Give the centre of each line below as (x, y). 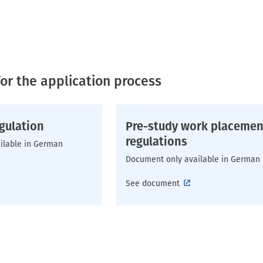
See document (153, 183)
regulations (156, 141)
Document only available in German (193, 159)
